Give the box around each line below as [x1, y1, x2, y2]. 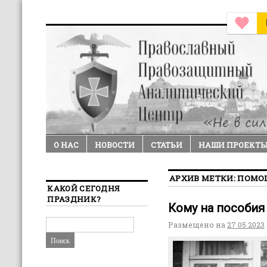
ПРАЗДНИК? [47, 194, 101, 205]
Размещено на [167, 220, 225, 230]
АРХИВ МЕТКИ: [169, 173, 238, 184]
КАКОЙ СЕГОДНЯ [47, 183, 120, 194]
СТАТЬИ [151, 139, 183, 151]
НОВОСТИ [95, 139, 135, 151]
